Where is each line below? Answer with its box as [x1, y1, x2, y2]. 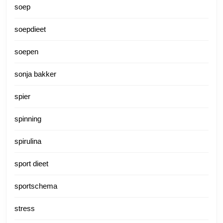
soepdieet [14, 25, 46, 33]
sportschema [14, 182, 57, 190]
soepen [14, 47, 38, 56]
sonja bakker [14, 70, 56, 78]
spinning [14, 114, 41, 123]
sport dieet [14, 159, 48, 168]
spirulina [14, 137, 41, 145]
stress [14, 204, 35, 213]
